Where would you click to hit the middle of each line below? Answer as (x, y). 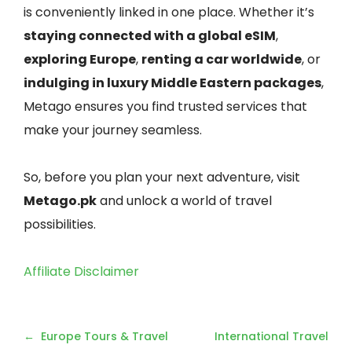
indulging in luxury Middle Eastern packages (172, 83)
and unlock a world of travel (184, 201)
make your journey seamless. (113, 130)
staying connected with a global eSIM (150, 36)
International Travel (271, 336)
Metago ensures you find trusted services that (165, 106)
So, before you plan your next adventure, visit (162, 177)
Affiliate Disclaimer (81, 271)
